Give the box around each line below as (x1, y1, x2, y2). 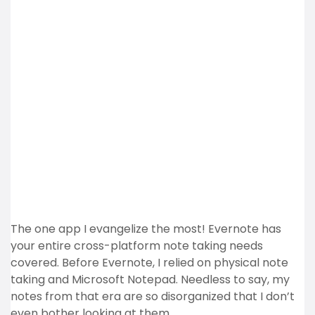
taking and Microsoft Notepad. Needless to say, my (11, 271, 290, 288)
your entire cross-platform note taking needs (11, 238, 263, 254)
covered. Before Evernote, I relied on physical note (11, 255, 288, 271)
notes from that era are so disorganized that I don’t (11, 288, 295, 304)
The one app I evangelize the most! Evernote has (11, 221, 281, 237)
